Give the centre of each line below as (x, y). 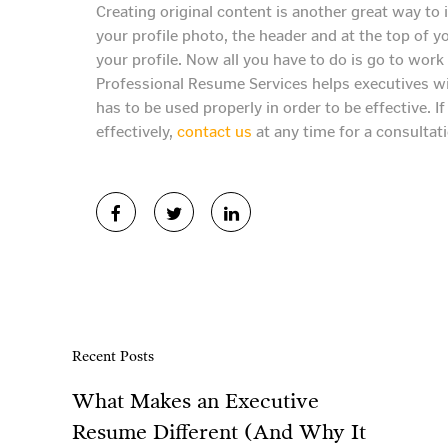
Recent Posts (113, 357)
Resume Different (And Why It (219, 432)
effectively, (136, 131)
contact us (214, 131)
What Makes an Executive (195, 401)
